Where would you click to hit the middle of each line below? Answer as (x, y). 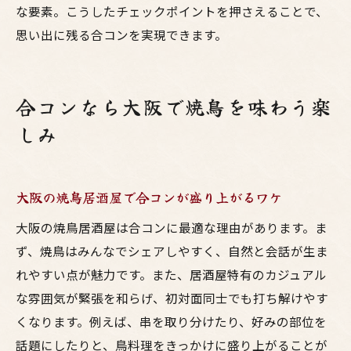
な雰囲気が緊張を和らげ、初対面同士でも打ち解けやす (172, 298)
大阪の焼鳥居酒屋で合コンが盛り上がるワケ (149, 197)
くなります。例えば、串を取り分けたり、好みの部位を (171, 321)
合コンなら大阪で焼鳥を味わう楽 (174, 107)
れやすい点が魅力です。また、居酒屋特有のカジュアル (171, 274)
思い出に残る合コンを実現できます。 (121, 34)
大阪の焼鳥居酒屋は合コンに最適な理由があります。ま (172, 227)
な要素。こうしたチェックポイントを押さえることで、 (172, 11)
